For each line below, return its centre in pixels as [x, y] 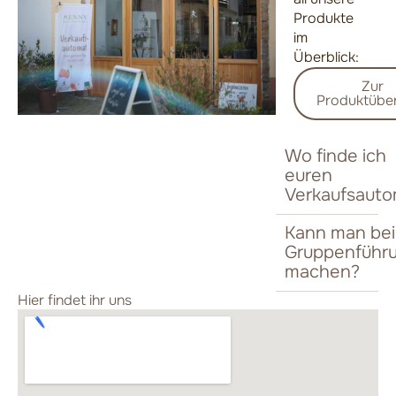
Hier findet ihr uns [75, 300]
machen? [322, 271]
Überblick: [327, 57]
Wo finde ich [335, 156]
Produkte [323, 18]
